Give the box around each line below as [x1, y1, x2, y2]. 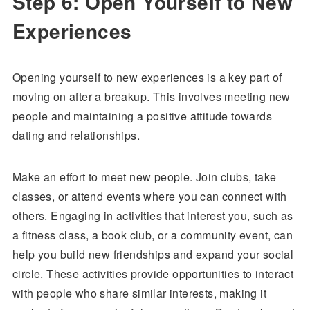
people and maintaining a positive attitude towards [12, 108, 272, 124]
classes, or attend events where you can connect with [12, 188, 287, 204]
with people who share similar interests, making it [12, 285, 266, 301]
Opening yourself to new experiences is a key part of [12, 69, 282, 85]
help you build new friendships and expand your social [12, 246, 294, 262]
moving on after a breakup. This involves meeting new [12, 89, 291, 104]
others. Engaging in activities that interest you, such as [12, 208, 293, 224]
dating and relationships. [12, 127, 140, 143]
